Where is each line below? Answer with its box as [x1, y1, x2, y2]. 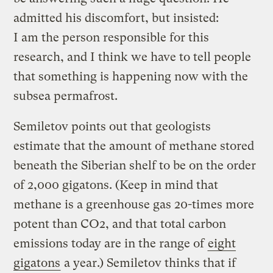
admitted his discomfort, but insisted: [13, 10, 219, 25]
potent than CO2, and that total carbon [13, 216, 227, 231]
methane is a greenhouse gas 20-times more [13, 197, 255, 211]
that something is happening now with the [13, 69, 249, 83]
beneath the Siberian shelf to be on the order [13, 158, 257, 172]
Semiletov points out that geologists [13, 119, 211, 133]
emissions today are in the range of [13, 236, 208, 250]
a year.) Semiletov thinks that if [61, 255, 236, 270]
